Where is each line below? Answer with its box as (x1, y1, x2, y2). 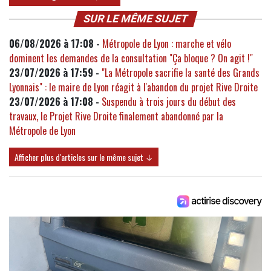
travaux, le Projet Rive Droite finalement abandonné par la (9, 109, 223, 124)
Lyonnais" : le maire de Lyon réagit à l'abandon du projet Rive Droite (9, 80, 258, 95)
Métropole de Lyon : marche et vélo (102, 36, 231, 51)
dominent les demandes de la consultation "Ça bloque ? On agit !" (9, 51, 253, 66)
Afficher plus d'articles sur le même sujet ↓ (15, 151, 153, 164)
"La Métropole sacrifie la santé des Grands (102, 65, 260, 80)
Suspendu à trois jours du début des (102, 94, 236, 109)
